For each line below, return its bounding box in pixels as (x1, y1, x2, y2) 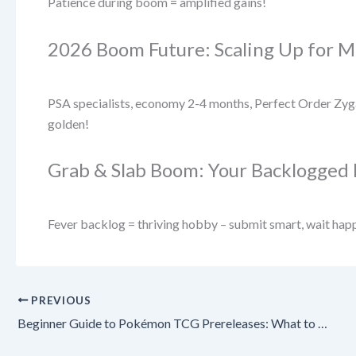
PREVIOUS (28, 293, 91, 307)
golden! (48, 115, 89, 131)
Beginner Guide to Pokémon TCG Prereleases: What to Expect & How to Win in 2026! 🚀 (318, 315, 327, 331)
